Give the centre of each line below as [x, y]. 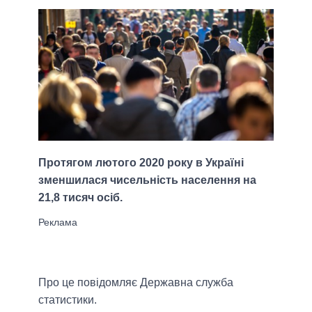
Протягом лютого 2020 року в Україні [141, 163]
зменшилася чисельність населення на [147, 180]
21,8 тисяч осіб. [80, 198]
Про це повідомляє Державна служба [136, 283]
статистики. [68, 300]
